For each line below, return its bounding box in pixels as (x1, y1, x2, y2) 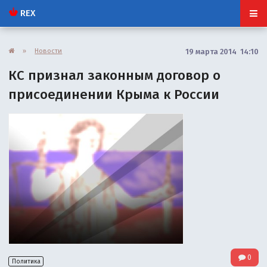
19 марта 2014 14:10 (185, 46, 259, 56)
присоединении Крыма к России (8, 86, 220, 103)
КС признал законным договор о (8, 67, 221, 83)
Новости (35, 46, 63, 55)
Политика (11, 257, 41, 265)
